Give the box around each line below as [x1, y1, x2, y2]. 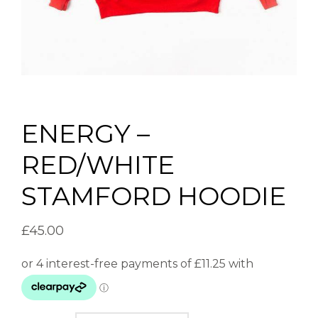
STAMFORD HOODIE [21, 180, 286, 212]
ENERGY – [21, 118, 150, 150]
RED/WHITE [21, 149, 175, 181]
